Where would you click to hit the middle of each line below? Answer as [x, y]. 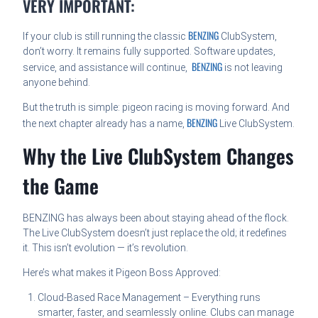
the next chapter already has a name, [105, 124]
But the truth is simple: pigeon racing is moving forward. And [157, 108]
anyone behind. [57, 83]
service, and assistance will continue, [108, 68]
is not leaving [253, 68]
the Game [61, 186]
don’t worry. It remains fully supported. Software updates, [149, 51]
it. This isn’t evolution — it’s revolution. [106, 248]
